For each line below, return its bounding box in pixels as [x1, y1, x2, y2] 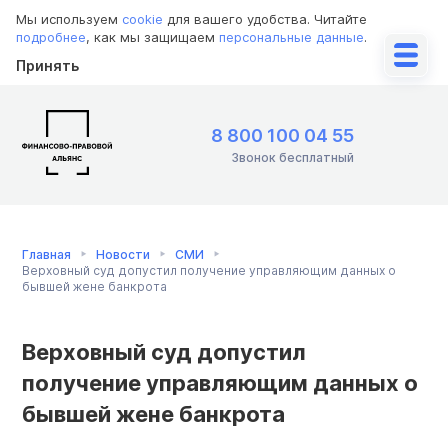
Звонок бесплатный [231, 150, 354, 166]
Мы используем [16, 11, 122, 27]
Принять [16, 57, 79, 74]
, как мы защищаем [86, 29, 219, 45]
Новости [96, 246, 150, 262]
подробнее [16, 29, 86, 45]
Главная [22, 246, 71, 262]
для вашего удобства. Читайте [163, 11, 367, 27]
